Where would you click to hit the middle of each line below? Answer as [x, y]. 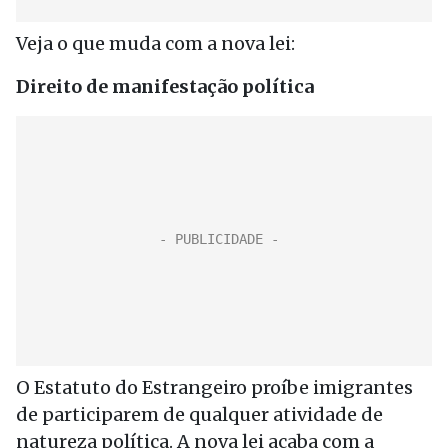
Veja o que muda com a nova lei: [155, 43]
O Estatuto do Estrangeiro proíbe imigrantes [214, 387]
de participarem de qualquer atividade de [199, 414]
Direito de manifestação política [165, 86]
